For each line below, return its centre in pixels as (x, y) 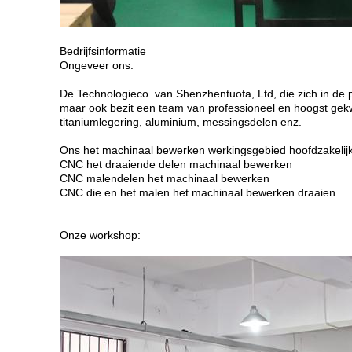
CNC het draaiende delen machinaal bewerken (176, 164)
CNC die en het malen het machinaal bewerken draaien (198, 192)
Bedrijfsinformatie (103, 51)
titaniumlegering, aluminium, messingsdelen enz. (181, 122)
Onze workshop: (100, 235)
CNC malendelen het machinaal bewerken (165, 178)
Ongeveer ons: (97, 65)
